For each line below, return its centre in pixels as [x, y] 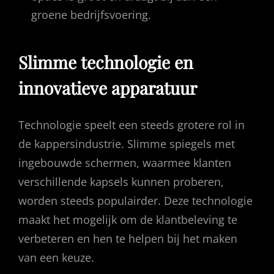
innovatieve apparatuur [108, 88]
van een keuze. [56, 257]
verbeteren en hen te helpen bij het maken [128, 238]
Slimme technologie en [106, 62]
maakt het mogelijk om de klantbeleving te [128, 219]
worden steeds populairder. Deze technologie [135, 200]
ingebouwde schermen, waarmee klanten [125, 162]
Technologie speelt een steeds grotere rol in [131, 124]
